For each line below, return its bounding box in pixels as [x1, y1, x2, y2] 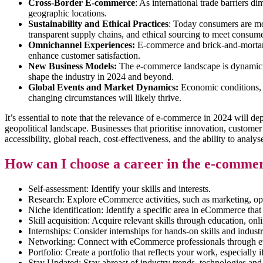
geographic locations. [28, 8, 107, 19]
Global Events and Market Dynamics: [28, 82, 178, 93]
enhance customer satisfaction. [28, 50, 140, 61]
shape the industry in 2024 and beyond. [28, 72, 174, 82]
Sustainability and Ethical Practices [28, 19, 168, 29]
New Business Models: [28, 61, 117, 72]
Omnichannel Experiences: [28, 40, 135, 50]
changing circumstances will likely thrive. [28, 93, 181, 103]
